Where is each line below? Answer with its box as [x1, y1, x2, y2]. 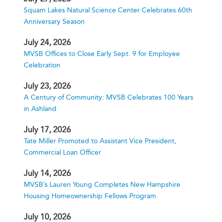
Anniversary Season [24, 17, 85, 26]
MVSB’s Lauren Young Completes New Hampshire [24, 180, 180, 189]
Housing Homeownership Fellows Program [24, 192, 156, 200]
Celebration [24, 61, 60, 69]
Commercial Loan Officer [24, 148, 101, 157]
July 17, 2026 [24, 125, 71, 134]
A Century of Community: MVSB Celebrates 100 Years [24, 93, 193, 102]
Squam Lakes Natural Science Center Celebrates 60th [24, 6, 192, 14]
